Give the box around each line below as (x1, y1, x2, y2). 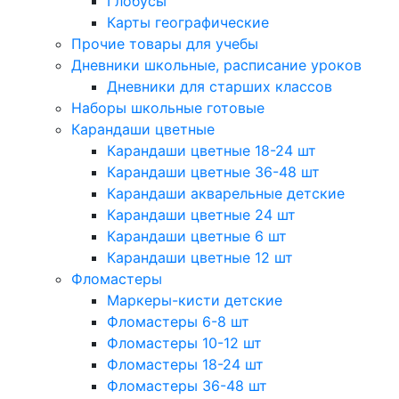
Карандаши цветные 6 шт (107, 227, 287, 245)
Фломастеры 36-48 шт (107, 377, 267, 395)
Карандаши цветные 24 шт (107, 206, 296, 224)
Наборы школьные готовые (71, 99, 265, 117)
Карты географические (107, 13, 269, 31)
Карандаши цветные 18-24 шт (107, 142, 316, 159)
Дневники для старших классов (107, 77, 332, 95)
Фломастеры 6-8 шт (107, 313, 249, 330)
